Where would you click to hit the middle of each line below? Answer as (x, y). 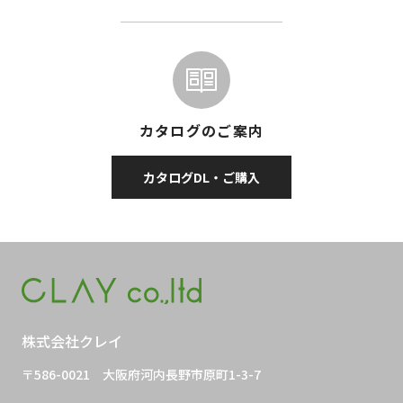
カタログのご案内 (201, 131)
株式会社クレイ (72, 341)
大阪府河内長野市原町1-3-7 (182, 375)
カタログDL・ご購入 (201, 178)
